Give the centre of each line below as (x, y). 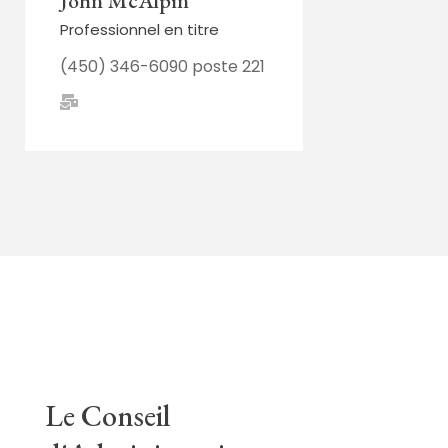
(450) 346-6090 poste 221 (162, 67)
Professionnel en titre (139, 30)
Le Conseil (107, 416)
